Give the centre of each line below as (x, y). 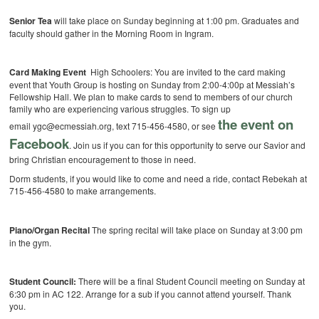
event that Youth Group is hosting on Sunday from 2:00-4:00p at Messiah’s (152, 85)
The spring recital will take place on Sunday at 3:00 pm (197, 230)
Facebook (40, 144)
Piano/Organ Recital (50, 230)
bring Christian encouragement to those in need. (103, 159)
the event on (256, 125)
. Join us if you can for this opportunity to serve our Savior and (188, 145)
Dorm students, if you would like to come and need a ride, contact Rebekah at (158, 179)
